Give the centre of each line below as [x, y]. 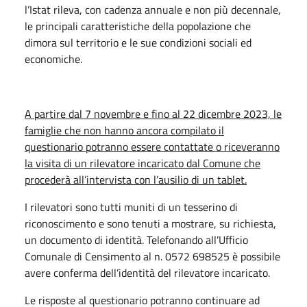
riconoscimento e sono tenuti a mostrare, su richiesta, [150, 223]
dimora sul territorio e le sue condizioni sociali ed [138, 42]
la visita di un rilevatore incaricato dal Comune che [143, 163]
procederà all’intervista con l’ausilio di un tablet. [136, 179]
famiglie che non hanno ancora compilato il [124, 130]
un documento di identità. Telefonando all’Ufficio [136, 240]
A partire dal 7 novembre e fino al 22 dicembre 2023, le [153, 113]
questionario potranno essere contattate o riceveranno [152, 146]
